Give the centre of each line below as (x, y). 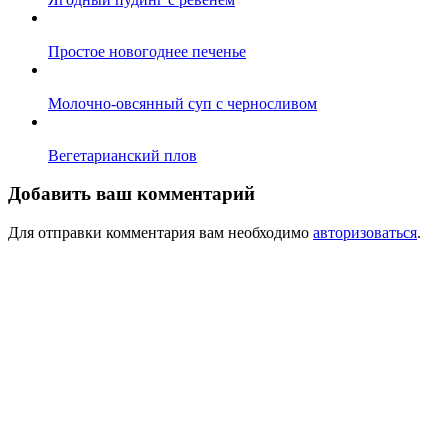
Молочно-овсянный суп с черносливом (182, 103)
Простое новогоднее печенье (147, 51)
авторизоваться (365, 232)
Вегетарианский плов (122, 155)
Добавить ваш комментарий (131, 194)
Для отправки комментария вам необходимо (160, 232)
